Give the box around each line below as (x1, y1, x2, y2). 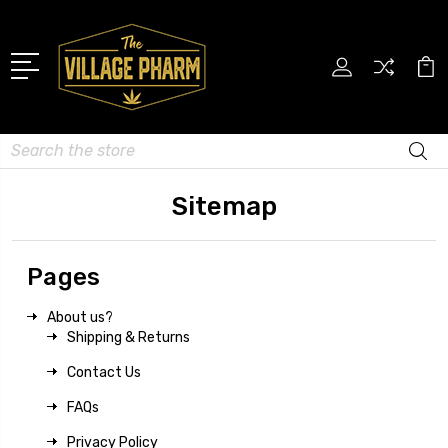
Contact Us (67, 363, 141, 381)
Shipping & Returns (67, 328, 190, 346)
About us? (47, 308, 113, 326)
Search (11, 135, 57, 153)
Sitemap (171, 190, 277, 222)
